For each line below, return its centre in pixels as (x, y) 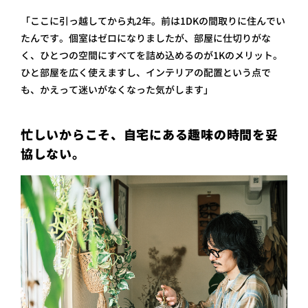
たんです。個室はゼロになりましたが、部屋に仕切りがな (146, 38)
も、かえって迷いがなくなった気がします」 (117, 90)
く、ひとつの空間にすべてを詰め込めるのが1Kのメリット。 (152, 55)
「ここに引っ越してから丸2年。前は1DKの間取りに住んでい (153, 21)
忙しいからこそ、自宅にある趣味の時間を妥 (150, 135)
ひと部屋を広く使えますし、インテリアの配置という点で (146, 73)
